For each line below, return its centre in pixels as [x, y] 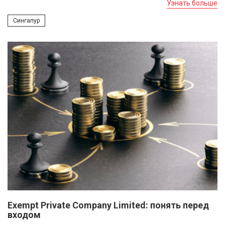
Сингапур [26, 21]
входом [24, 215]
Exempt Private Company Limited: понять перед [108, 205]
